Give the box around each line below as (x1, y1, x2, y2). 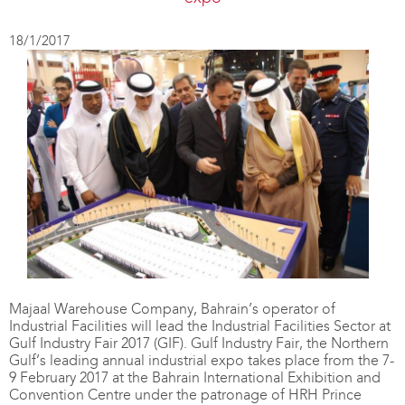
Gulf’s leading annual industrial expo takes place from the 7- (9, 351, 394, 369)
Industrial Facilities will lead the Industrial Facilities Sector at (9, 316, 391, 334)
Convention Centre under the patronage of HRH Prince (9, 385, 362, 403)
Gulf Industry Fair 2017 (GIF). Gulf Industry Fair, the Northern (9, 334, 389, 352)
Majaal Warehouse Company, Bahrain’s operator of (9, 299, 335, 317)
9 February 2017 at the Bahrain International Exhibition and (9, 368, 381, 386)
